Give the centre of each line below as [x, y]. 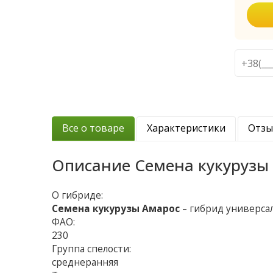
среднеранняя [85, 263]
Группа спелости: [92, 249]
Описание [94, 165]
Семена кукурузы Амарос [116, 209]
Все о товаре [94, 128]
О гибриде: [78, 196]
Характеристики [186, 128]
